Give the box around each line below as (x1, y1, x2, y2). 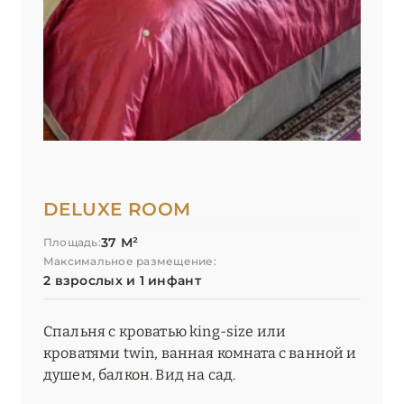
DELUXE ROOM (43, 198, 191, 221)
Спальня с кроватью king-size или (43, 323, 287, 341)
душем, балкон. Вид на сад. (43, 366, 236, 384)
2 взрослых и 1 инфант (43, 272, 201, 289)
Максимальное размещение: (43, 254, 216, 269)
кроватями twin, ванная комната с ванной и (43, 344, 357, 363)
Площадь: (43, 235, 101, 250)
